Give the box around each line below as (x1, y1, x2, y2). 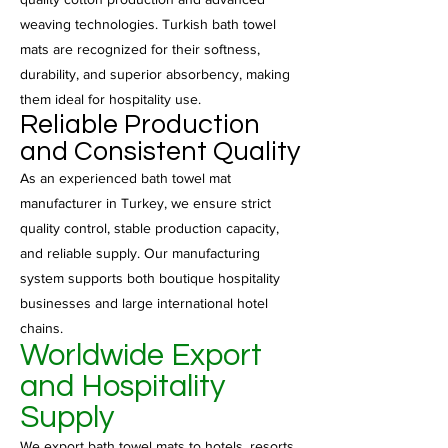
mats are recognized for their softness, (20, 41, 260, 57)
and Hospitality (20, 371, 225, 403)
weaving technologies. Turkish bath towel (20, 16, 276, 32)
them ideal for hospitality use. (20, 91, 201, 107)
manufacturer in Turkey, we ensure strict (20, 195, 271, 211)
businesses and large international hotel (20, 295, 268, 311)
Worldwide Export (20, 340, 262, 372)
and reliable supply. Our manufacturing (20, 245, 260, 261)
